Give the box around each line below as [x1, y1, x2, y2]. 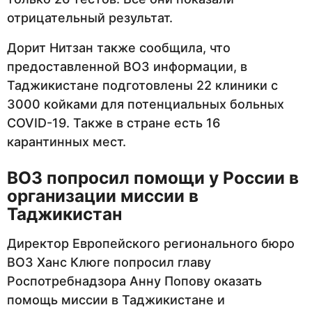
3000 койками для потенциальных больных [7, 97, 284, 112]
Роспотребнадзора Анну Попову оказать [7, 273, 262, 288]
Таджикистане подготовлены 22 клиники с [7, 78, 278, 93]
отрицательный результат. [7, 10, 173, 25]
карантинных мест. [7, 134, 126, 150]
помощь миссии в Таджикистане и [7, 292, 225, 307]
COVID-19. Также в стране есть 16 [7, 116, 220, 131]
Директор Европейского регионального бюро [7, 235, 295, 251]
